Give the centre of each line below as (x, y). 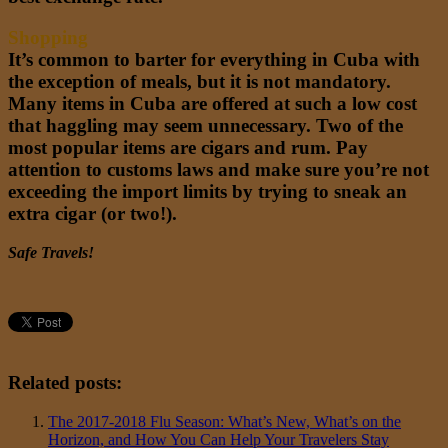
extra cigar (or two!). (92, 213)
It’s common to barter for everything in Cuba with (214, 59)
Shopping (48, 37)
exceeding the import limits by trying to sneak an (207, 191)
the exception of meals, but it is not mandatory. (199, 81)
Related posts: (65, 383)
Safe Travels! (51, 252)
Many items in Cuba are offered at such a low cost (212, 103)
